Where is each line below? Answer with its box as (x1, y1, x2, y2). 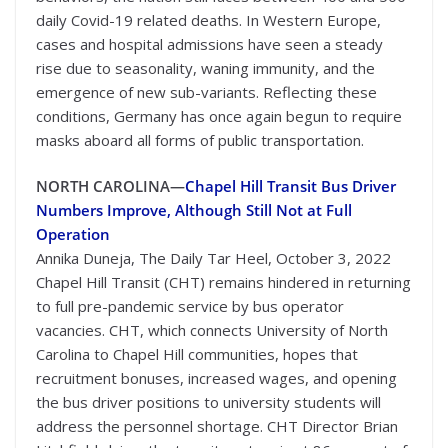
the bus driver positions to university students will (36, 392, 381, 412)
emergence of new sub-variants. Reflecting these (36, 81, 377, 102)
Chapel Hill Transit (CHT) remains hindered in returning (36, 272, 411, 292)
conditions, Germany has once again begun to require (36, 105, 402, 126)
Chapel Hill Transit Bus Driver (185, 176, 396, 196)
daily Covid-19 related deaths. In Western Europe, (36, 9, 381, 30)
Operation (36, 224, 110, 244)
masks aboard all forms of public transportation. (36, 129, 364, 150)
